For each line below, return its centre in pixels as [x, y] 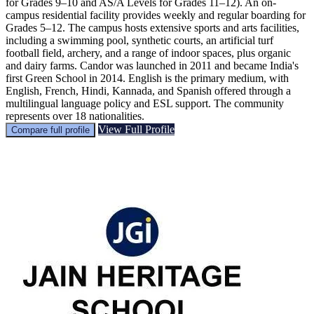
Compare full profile [50, 130]
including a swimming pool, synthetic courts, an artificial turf [139, 40]
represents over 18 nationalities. [75, 116]
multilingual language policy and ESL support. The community [145, 103]
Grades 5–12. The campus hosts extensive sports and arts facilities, [152, 27]
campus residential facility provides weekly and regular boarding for [156, 15]
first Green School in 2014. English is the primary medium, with [147, 78]
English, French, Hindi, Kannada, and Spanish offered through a [148, 90]
